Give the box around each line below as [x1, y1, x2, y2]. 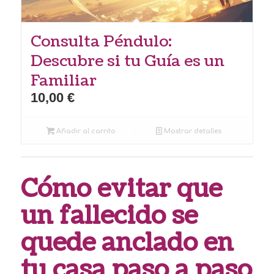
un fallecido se [20, 198, 198, 233]
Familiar [30, 69, 97, 92]
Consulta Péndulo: [30, 30, 172, 53]
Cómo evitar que [20, 171, 222, 206]
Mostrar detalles [161, 127, 221, 135]
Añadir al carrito [54, 127, 116, 135]
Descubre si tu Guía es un [30, 50, 224, 72]
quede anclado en [20, 225, 234, 260]
